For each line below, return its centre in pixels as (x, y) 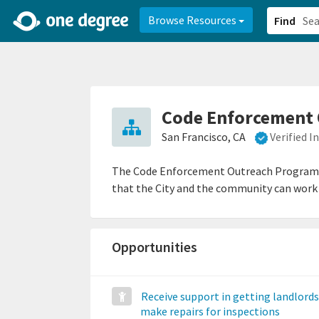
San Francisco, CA (204, 137)
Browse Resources (193, 20)
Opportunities (155, 247)
